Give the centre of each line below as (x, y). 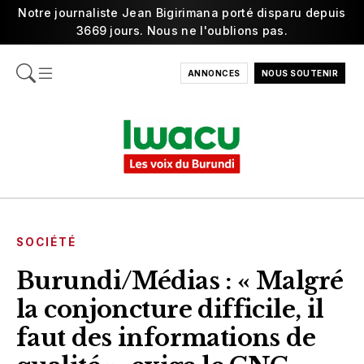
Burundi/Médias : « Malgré (180, 281)
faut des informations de (166, 338)
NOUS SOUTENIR (299, 73)
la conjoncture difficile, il (170, 309)
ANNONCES (214, 73)
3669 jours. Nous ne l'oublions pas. (182, 30)
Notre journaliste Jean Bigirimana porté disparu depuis (182, 13)
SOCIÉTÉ (47, 242)
